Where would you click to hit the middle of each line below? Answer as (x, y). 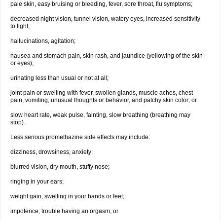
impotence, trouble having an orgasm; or (64, 211)
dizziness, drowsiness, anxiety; (52, 152)
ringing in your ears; (37, 182)
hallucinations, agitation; (43, 41)
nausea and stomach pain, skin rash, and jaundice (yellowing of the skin (107, 56)
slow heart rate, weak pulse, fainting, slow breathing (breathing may (100, 115)
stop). (18, 122)
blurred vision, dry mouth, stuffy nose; (60, 167)
